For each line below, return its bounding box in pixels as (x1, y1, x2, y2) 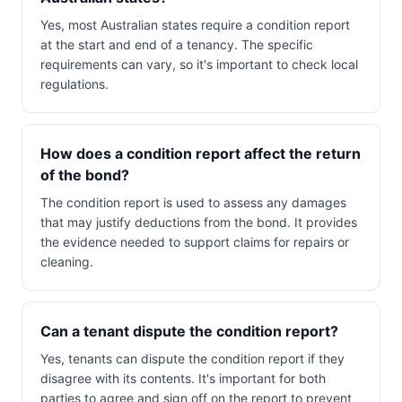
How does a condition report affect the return (40, 144, 361, 162)
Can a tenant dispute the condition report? (40, 322, 338, 340)
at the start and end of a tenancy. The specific (40, 37, 313, 52)
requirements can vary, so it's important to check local (40, 57, 358, 72)
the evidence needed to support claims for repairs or (40, 234, 349, 249)
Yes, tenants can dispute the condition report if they (40, 351, 345, 366)
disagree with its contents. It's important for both (40, 371, 326, 386)
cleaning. (40, 254, 93, 269)
